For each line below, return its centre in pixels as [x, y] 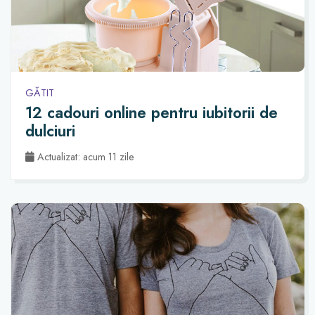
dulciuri [50, 131]
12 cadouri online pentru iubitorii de [152, 113]
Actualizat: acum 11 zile [84, 156]
